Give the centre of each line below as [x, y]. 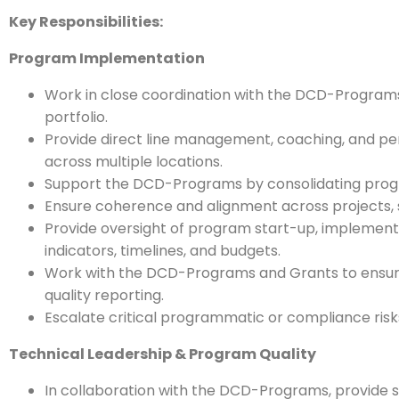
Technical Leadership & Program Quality [163, 354]
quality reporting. [104, 295]
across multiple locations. [134, 162]
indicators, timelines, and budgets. [163, 251]
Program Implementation [107, 58]
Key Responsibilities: [86, 22]
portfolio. [76, 117]
